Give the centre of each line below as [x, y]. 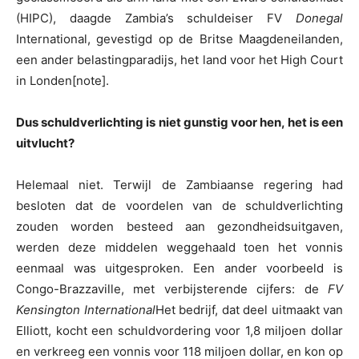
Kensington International [86, 310]
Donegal [319, 18]
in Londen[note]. [63, 81]
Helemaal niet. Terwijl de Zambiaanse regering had [179, 185]
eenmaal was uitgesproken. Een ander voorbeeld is [179, 268]
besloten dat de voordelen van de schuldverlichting [179, 206]
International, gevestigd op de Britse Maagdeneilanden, [179, 39]
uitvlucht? [45, 143]
